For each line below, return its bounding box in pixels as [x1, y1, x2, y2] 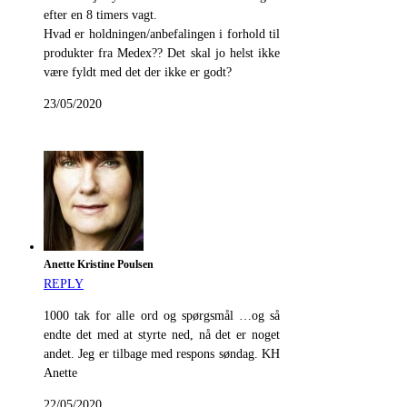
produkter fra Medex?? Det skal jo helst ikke [44, 46, 280, 61]
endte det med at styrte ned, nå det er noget [44, 328, 280, 342]
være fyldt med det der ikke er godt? [44, 65, 232, 80]
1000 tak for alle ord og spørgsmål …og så [44, 309, 280, 323]
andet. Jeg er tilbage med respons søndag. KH [44, 347, 280, 362]
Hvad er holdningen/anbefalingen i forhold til [44, 27, 280, 42]
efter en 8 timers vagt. [44, 8, 157, 23]
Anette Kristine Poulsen [44, 259, 154, 272]
